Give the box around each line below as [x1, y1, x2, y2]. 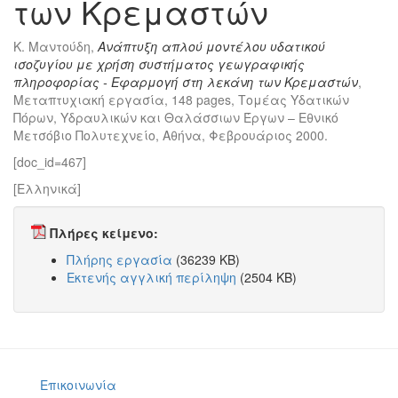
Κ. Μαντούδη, [13, 37, 98, 55]
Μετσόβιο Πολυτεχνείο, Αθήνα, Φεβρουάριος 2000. [13, 126, 328, 144]
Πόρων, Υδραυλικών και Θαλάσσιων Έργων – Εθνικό [13, 108, 338, 126]
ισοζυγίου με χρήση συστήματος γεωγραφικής [13, 55, 305, 73]
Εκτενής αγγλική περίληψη [67, 268, 236, 286]
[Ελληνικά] [13, 179, 81, 197]
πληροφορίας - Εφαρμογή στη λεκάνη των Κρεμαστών [13, 73, 358, 91]
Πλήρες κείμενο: [50, 224, 158, 242]
